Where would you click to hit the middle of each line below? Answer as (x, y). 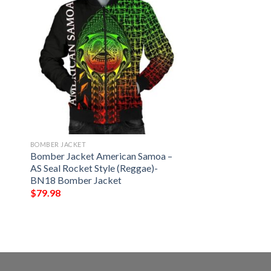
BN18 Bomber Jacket (76, 180)
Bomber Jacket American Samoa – (101, 155)
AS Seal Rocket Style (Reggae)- (94, 168)
